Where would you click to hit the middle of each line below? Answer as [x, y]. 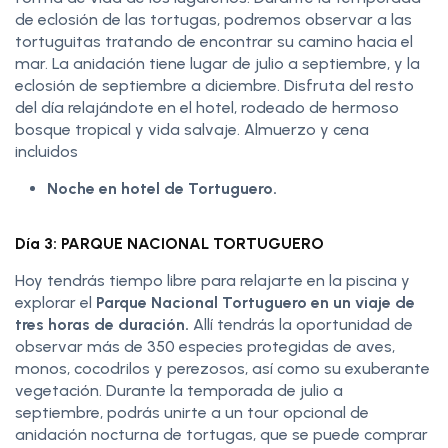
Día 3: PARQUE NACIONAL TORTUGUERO [169, 244]
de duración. [141, 325]
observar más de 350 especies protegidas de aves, [205, 347]
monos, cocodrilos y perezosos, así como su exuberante [222, 369]
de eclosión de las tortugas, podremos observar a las [213, 20]
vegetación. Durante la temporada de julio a [179, 391]
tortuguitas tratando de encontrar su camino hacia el [214, 42]
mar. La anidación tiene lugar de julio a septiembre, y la [217, 64]
